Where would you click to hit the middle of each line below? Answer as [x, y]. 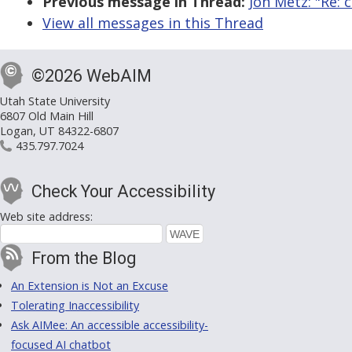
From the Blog [84, 258]
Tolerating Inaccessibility [75, 306]
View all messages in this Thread [153, 23]
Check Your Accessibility [123, 192]
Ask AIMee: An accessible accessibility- [110, 325]
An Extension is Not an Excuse [90, 286]
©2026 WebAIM [92, 76]
